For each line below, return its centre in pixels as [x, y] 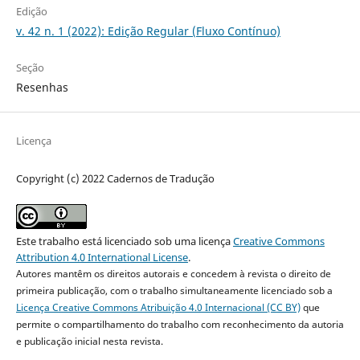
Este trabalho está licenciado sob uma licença [124, 241]
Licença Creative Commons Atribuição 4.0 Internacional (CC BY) [158, 308]
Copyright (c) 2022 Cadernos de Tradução [115, 179]
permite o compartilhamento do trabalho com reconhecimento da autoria [180, 325]
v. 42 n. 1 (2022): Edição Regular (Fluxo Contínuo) [148, 31]
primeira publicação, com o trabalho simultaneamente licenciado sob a [174, 291]
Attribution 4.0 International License [102, 258]
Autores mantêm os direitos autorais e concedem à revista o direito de [173, 274]
